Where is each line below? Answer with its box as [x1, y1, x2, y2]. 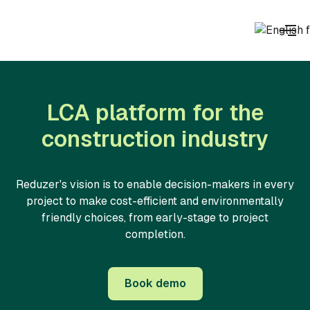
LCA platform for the [46, 98, 264, 127]
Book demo [124, 276, 186, 291]
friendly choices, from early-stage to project [42, 210, 268, 225]
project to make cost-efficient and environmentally [26, 194, 284, 208]
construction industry [42, 125, 268, 153]
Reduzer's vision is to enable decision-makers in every [16, 177, 294, 192]
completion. [125, 227, 185, 241]
